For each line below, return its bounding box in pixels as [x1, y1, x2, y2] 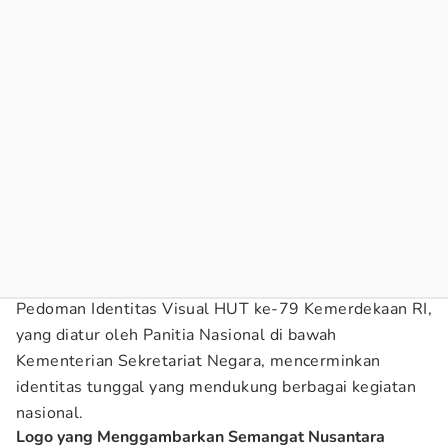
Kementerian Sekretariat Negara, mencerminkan [16, 350, 381, 372]
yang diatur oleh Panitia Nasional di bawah [16, 324, 337, 346]
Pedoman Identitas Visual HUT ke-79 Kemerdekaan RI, [16, 298, 432, 320]
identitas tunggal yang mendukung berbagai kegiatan [16, 376, 416, 398]
